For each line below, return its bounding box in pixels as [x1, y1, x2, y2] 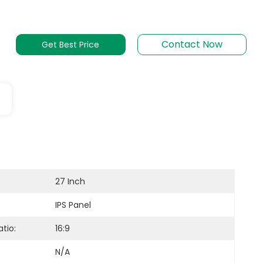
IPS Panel [55, 199, 91, 211]
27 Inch [55, 176, 85, 187]
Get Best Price [42, 39, 100, 50]
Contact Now [161, 38, 222, 51]
